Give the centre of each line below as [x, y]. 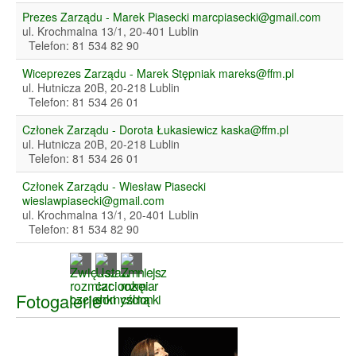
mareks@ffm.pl [256, 74]
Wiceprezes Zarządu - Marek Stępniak [120, 74]
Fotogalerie [59, 301]
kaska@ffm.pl [255, 130]
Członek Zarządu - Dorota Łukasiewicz [122, 130]
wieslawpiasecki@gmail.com [93, 201]
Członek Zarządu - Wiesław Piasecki [114, 186]
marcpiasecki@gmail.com [257, 17]
